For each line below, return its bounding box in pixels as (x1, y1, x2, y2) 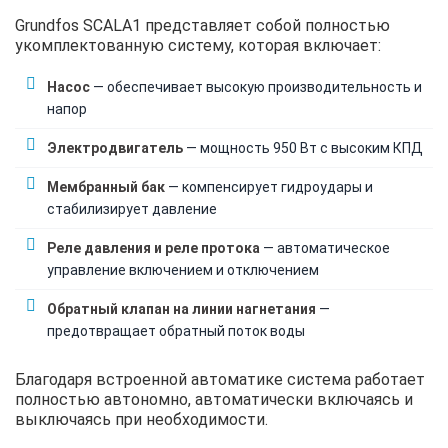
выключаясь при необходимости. (15, 409, 268, 429)
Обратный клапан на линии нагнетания (47, 300, 316, 317)
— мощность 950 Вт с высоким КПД (183, 139, 423, 156)
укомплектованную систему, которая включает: (15, 35, 381, 55)
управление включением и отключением (47, 261, 319, 278)
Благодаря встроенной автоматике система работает (15, 369, 425, 389)
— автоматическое (260, 239, 390, 256)
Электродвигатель (47, 139, 183, 156)
